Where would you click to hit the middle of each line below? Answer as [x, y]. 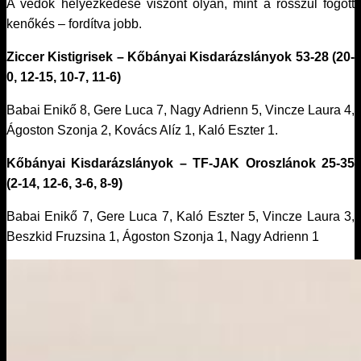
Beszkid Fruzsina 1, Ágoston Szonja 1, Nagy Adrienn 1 [163, 237]
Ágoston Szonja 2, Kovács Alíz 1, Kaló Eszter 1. [142, 130]
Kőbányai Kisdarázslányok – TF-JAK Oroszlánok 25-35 [180, 163]
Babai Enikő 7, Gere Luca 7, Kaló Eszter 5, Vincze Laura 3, [180, 216]
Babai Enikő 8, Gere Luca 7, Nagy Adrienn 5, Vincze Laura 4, [180, 110]
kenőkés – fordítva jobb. [74, 24]
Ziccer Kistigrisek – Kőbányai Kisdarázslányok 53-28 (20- [180, 57]
